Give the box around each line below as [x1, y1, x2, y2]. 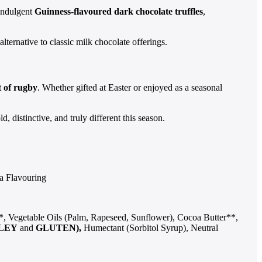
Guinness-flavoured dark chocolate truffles [35, 6, 203, 17]
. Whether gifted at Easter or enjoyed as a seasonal [37, 82, 222, 92]
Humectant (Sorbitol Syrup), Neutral [81, 222, 218, 233]
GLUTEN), [36, 222, 81, 233]
